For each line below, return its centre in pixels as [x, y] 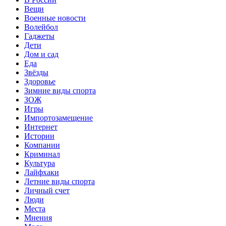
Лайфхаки [42, 172]
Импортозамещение [59, 118]
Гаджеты [39, 36]
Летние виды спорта [60, 181]
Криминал [42, 154]
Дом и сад [41, 54]
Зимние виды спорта [60, 90]
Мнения [38, 217]
